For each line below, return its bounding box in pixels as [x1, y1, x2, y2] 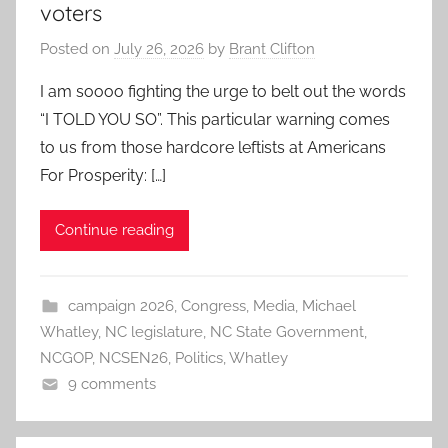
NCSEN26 [99, 348, 168, 367]
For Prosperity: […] [40, 165, 166, 185]
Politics [175, 348, 223, 367]
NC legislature [105, 322, 203, 341]
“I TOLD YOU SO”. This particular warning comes [40, 109, 390, 129]
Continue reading [55, 221, 174, 240]
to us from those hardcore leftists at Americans [40, 137, 386, 157]
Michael [301, 296, 356, 315]
